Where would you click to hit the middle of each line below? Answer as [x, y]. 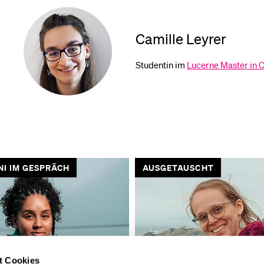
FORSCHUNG [170, 168]
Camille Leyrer [181, 39]
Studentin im [161, 65]
